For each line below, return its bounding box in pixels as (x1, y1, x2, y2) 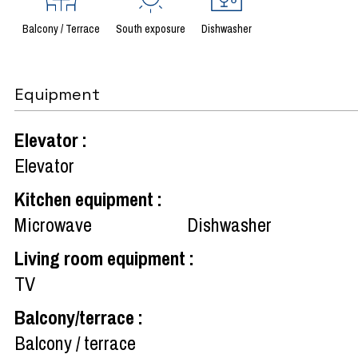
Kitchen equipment (14, 185, 157, 212)
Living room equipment (14, 245, 189, 271)
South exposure (116, 21, 185, 36)
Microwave (14, 211, 92, 237)
